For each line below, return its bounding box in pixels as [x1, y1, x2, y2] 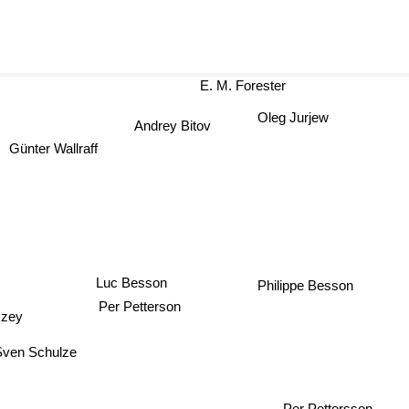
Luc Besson [99, 271, 171, 288]
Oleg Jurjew [258, 110, 330, 126]
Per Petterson [100, 296, 183, 312]
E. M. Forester [209, 78, 296, 93]
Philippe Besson [258, 276, 355, 292]
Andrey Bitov [135, 117, 213, 133]
